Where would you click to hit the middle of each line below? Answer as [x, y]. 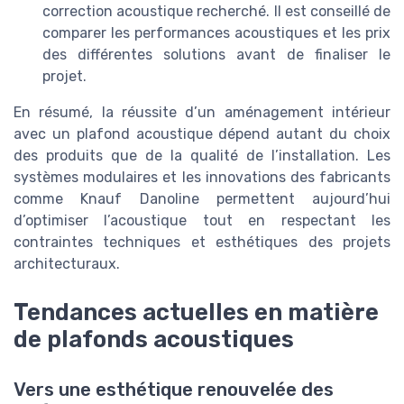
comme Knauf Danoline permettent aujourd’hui [202, 198]
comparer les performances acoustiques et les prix [216, 32]
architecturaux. [67, 263]
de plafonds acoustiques [154, 340]
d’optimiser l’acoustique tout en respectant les [202, 220]
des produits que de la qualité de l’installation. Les [202, 155]
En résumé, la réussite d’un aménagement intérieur [202, 112]
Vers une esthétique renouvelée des [174, 390]
